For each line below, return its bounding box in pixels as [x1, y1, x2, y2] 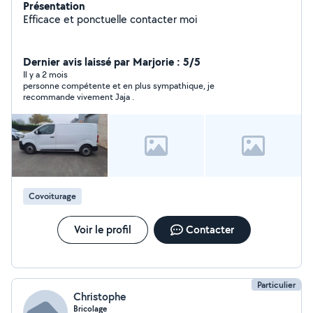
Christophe [73, 289, 126, 304]
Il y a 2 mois [23, 68, 68, 80]
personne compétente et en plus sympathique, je [23, 80, 214, 92]
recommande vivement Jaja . [23, 91, 134, 103]
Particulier [257, 279, 296, 291]
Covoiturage [29, 190, 76, 202]
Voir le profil [73, 222, 131, 237]
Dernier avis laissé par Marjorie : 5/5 [23, 54, 201, 69]
